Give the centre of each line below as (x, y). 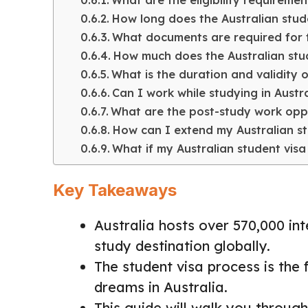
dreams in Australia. (161, 287)
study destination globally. (182, 246)
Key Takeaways (115, 190)
